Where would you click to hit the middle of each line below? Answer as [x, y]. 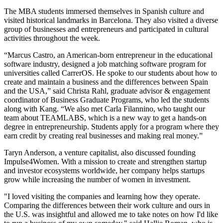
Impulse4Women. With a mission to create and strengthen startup [105, 161]
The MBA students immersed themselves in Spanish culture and [104, 11]
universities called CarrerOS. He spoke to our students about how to [111, 73]
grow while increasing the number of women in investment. [97, 179]
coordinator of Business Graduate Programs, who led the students [107, 100]
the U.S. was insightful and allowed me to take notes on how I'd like [111, 214]
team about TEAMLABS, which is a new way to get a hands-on [105, 117]
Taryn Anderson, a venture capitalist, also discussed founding [100, 152]
